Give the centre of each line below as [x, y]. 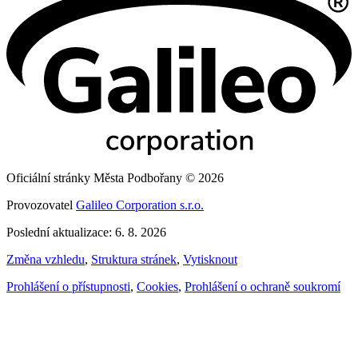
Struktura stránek [134, 260]
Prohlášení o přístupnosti [68, 287]
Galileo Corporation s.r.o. [140, 205]
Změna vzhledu [46, 260]
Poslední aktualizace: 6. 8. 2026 [86, 233]
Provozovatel [41, 205]
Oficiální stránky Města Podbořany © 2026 [115, 178]
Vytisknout [210, 260]
